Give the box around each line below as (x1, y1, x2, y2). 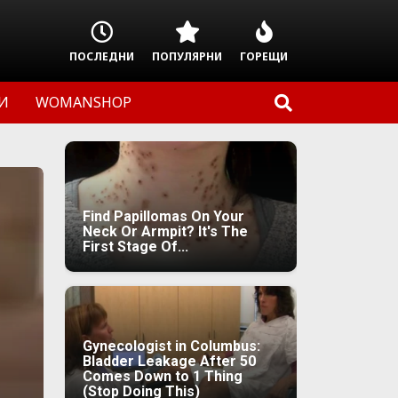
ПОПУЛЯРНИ (152, 48, 222, 64)
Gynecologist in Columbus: (83, 337, 260, 354)
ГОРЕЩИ (240, 48, 288, 64)
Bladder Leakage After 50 (83, 352, 256, 370)
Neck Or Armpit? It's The (83, 222, 248, 240)
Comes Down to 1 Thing (83, 367, 243, 385)
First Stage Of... (83, 237, 188, 255)
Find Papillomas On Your (83, 207, 244, 225)
